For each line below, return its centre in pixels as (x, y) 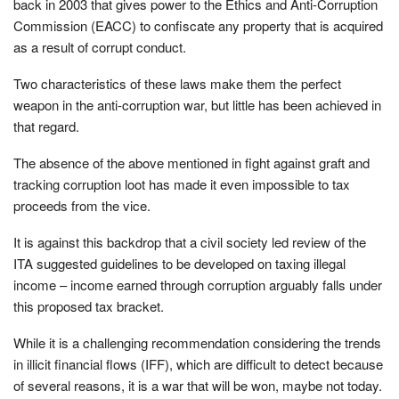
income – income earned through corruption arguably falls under (198, 284)
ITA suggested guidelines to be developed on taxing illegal (179, 263)
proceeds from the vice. (82, 205)
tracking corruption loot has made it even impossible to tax (182, 183)
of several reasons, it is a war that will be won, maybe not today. (198, 385)
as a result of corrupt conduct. (100, 46)
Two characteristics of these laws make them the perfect (177, 83)
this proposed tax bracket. (89, 305)
